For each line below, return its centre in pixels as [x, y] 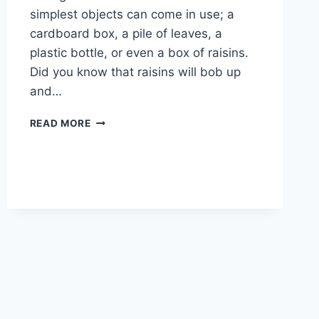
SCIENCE [113, 134]
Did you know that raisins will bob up [135, 72]
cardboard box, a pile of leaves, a [126, 33]
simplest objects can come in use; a [132, 14]
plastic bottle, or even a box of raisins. [139, 52]
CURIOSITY [119, 224]
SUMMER [113, 254]
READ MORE [60, 123]
